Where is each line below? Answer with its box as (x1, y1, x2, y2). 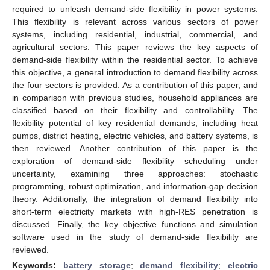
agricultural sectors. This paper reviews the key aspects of (12, 42, 258, 52)
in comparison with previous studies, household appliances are (12, 92, 258, 102)
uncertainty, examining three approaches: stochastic (12, 168, 258, 178)
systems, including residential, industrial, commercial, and (12, 29, 258, 39)
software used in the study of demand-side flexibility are (12, 231, 258, 242)
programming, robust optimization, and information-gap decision (12, 181, 258, 191)
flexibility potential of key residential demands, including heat (12, 118, 258, 128)
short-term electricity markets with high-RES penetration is (12, 206, 258, 216)
